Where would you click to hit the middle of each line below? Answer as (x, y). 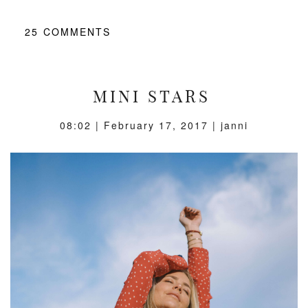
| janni (228, 125)
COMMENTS (77, 31)
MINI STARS (152, 96)
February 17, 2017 (156, 125)
